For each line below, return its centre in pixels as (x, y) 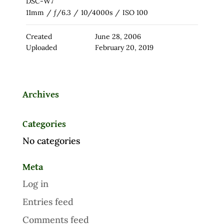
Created (39, 36)
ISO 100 (135, 12)
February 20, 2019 (124, 47)
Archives (40, 94)
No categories (51, 140)
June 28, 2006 (118, 36)
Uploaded (41, 47)
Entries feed (48, 201)
